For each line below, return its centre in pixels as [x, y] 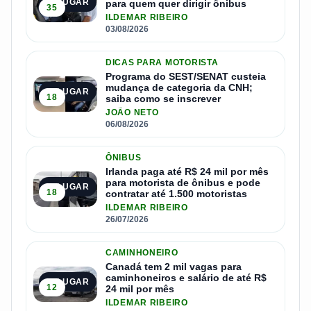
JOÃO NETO [132, 112]
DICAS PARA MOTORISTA [162, 62]
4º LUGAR [68, 281]
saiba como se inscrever [163, 98]
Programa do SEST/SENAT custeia [186, 76]
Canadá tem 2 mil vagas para [174, 266]
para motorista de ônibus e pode [183, 182]
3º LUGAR [68, 186]
